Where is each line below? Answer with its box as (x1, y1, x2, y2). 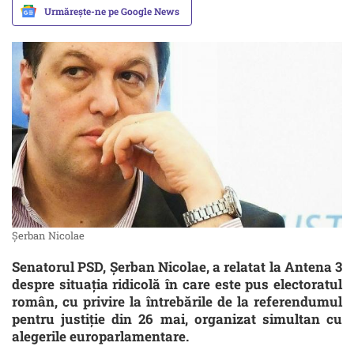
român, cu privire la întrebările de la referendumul (12, 292, 342, 311)
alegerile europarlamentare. (12, 327, 192, 346)
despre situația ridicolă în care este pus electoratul (12, 275, 342, 294)
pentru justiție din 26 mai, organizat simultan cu (12, 310, 342, 329)
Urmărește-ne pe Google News (44, 5, 179, 17)
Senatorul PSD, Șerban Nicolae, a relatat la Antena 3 (12, 258, 342, 277)
